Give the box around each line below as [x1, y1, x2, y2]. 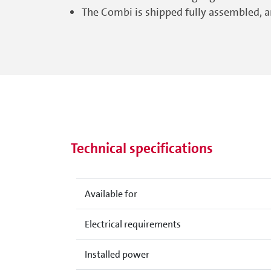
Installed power [84, 248, 149, 261]
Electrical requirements [84, 218, 181, 230]
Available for [84, 188, 137, 200]
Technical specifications [71, 139, 213, 157]
